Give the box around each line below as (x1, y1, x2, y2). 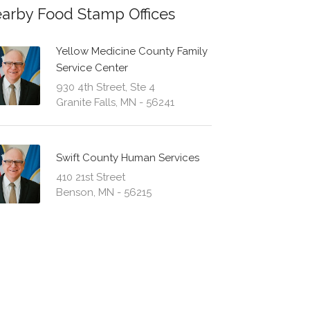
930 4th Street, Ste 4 (55, 81, 155, 94)
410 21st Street (55, 171, 125, 184)
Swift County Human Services (55, 152, 199, 165)
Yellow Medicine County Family (55, 45, 208, 58)
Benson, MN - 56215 (55, 186, 152, 199)
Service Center (55, 62, 128, 75)
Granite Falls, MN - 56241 (55, 96, 174, 109)
